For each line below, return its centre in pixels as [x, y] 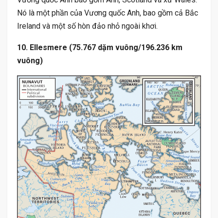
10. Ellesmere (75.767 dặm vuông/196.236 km [100, 47]
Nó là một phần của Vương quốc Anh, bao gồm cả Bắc [108, 13]
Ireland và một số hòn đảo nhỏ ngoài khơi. [87, 26]
